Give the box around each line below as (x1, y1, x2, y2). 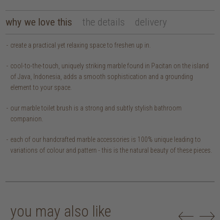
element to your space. (10, 83, 72, 92)
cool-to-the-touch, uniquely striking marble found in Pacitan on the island (10, 62, 209, 70)
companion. (10, 115, 44, 123)
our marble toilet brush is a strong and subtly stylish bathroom (10, 104, 182, 112)
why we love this (5, 16, 73, 28)
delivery (135, 16, 167, 28)
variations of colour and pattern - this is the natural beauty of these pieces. (10, 146, 213, 155)
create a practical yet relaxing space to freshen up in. (10, 41, 151, 50)
